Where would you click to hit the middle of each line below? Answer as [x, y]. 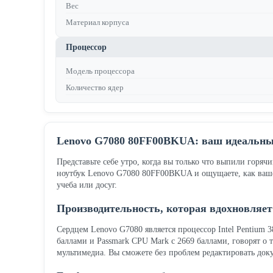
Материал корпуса [97, 22]
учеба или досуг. [87, 185]
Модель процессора [100, 71]
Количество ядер [95, 87]
